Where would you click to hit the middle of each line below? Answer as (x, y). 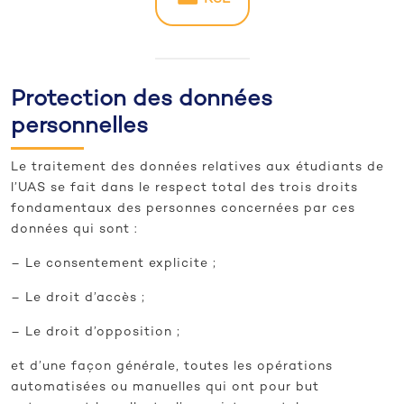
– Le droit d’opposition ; (96, 333)
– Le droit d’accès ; (78, 298)
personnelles (79, 128)
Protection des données (142, 101)
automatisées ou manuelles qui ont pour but (165, 388)
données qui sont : (74, 230)
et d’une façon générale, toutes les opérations (172, 367)
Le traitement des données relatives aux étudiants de (197, 168)
